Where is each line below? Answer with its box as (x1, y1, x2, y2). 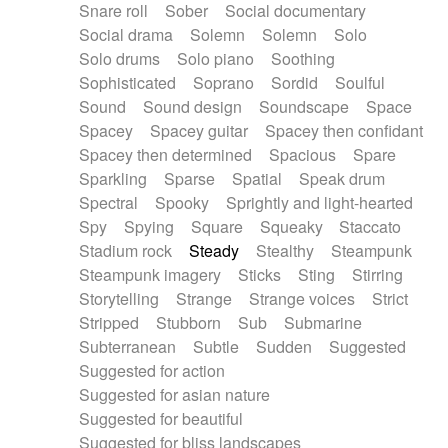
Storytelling (79, 287, 160, 310)
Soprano (193, 71, 255, 94)
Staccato (339, 215, 402, 238)
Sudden (255, 335, 312, 358)
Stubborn (156, 311, 222, 334)
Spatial (231, 167, 282, 190)
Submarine (283, 311, 362, 334)
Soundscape (258, 95, 349, 118)
